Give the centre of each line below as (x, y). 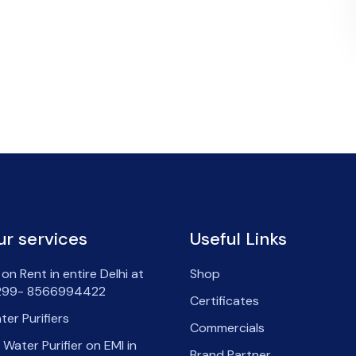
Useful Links (238, 238)
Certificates (224, 300)
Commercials (227, 327)
